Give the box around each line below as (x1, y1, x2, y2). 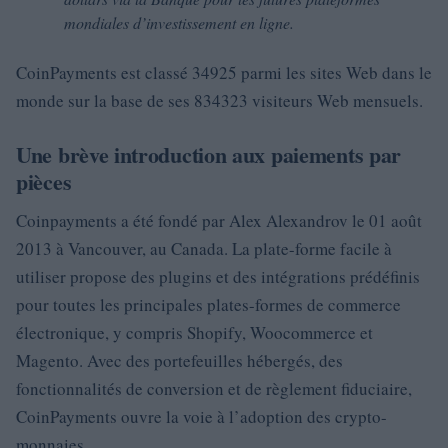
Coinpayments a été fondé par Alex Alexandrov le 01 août (16, 209, 422, 232)
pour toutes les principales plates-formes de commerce (16, 293, 401, 316)
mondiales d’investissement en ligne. (64, 12, 294, 33)
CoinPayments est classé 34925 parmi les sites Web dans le (16, 61, 432, 84)
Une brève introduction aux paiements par (16, 138, 402, 171)
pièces (16, 165, 72, 198)
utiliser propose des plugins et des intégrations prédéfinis (16, 265, 420, 288)
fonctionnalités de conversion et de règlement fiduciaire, (16, 377, 412, 400)
